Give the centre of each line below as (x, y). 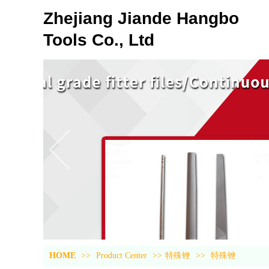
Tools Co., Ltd (99, 40)
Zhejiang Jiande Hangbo (141, 18)
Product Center (123, 255)
